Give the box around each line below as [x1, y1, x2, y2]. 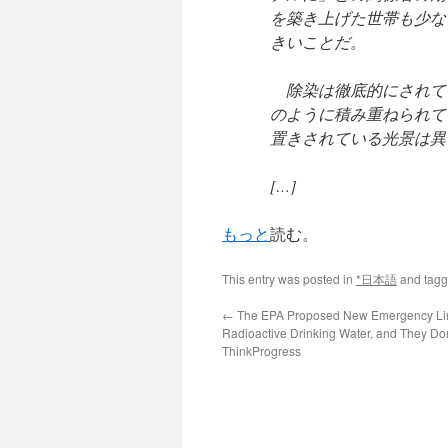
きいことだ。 [270, 31, 366, 52]
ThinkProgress [222, 342, 301, 359]
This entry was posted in [222, 270, 356, 287]
